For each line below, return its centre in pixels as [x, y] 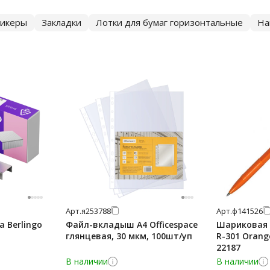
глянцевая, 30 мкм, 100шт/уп [129, 236]
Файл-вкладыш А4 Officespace [132, 224]
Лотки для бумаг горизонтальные [169, 22]
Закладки [61, 22]
